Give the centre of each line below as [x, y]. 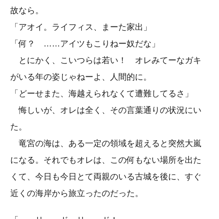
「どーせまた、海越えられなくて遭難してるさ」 [102, 93]
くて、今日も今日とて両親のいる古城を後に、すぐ [106, 176]
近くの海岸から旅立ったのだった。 [77, 193]
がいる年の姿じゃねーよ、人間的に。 [81, 77]
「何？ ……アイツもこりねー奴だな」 [85, 44]
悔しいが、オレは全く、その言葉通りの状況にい [106, 110]
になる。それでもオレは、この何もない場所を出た [106, 160]
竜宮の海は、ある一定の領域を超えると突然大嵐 [106, 143]
